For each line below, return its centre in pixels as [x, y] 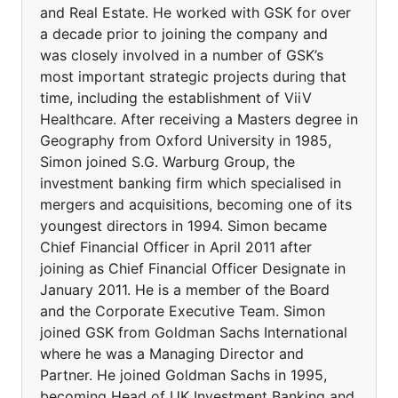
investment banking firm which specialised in [191, 183]
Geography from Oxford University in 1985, [186, 140]
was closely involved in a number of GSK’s [182, 55]
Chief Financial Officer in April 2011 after [176, 247]
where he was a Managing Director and [172, 354]
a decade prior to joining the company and [184, 34]
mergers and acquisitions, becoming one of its [196, 204]
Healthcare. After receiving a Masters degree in [199, 119]
